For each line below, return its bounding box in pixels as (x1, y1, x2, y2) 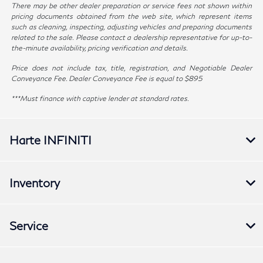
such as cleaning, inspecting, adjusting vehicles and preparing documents (11, 22, 252, 32)
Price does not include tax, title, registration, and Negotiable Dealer (11, 63, 252, 73)
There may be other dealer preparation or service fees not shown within (11, 1, 252, 11)
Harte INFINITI (9, 133, 92, 147)
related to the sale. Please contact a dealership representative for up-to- (11, 33, 252, 42)
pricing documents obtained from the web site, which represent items (11, 12, 252, 21)
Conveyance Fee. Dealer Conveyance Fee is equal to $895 (11, 74, 203, 83)
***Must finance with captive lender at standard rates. (11, 94, 190, 103)
